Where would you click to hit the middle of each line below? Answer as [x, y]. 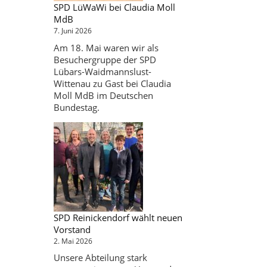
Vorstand [72, 229]
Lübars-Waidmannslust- [102, 71]
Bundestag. [76, 107]
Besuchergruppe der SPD [105, 59]
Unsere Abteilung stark [100, 257]
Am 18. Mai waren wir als [106, 47]
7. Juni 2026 [72, 31]
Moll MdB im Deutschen [103, 95]
